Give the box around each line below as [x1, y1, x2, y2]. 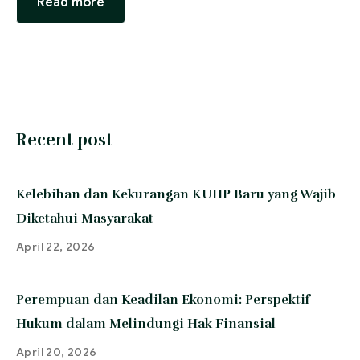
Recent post [16, 129, 112, 150]
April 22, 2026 [16, 239, 96, 254]
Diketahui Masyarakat [16, 211, 153, 227]
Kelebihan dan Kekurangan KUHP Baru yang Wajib [16, 186, 336, 202]
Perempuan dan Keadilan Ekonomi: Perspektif [16, 292, 310, 308]
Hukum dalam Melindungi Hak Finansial [16, 316, 276, 332]
